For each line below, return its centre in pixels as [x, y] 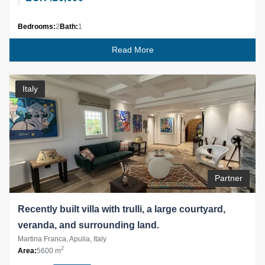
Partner [229, 178]
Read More [132, 49]
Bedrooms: [37, 26]
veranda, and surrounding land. [88, 225]
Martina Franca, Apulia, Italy [62, 239]
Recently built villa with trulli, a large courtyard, [122, 209]
